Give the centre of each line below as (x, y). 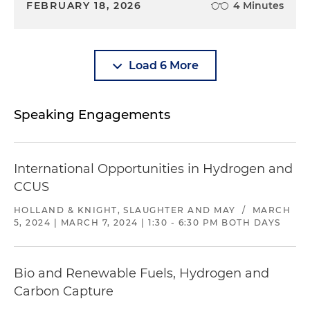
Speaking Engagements (92, 115)
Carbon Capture (64, 292)
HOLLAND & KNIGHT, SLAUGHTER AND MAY (125, 210)
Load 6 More (163, 66)
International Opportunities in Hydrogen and (153, 169)
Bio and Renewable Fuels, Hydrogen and (142, 274)
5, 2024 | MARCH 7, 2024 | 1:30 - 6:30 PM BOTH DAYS (147, 223)
